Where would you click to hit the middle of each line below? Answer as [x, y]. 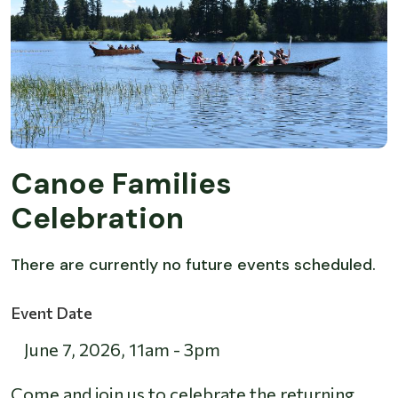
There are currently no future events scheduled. [193, 265]
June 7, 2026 [72, 350]
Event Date [52, 313]
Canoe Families [121, 184]
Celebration [97, 219]
